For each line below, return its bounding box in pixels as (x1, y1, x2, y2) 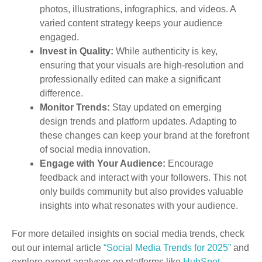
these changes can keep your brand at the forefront (40, 130, 249, 141)
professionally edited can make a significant (40, 74, 220, 85)
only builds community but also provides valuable (40, 187, 243, 197)
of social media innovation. (40, 144, 150, 155)
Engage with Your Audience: (40, 158, 166, 169)
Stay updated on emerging (110, 102, 222, 113)
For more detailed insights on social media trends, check (12, 229, 244, 239)
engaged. (40, 32, 79, 43)
